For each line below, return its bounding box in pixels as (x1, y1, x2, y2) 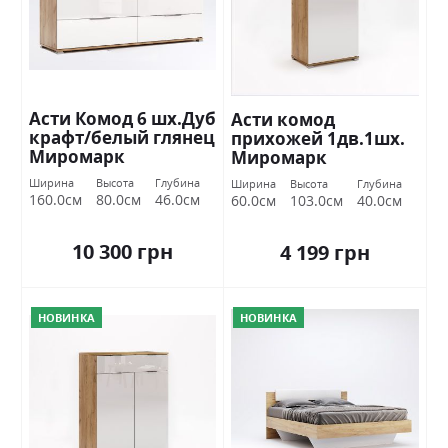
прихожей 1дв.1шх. (231, 126, 405, 150)
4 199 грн (280, 238, 370, 266)
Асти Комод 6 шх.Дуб (29, 106, 216, 130)
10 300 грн (72, 237, 173, 265)
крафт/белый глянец (29, 125, 215, 149)
